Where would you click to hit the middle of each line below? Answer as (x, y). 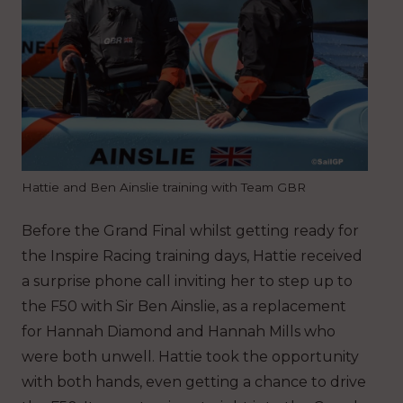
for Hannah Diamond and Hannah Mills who (179, 331)
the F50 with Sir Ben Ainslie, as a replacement (184, 306)
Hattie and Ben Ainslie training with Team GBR (164, 187)
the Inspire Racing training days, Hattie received (192, 255)
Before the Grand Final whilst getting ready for (190, 230)
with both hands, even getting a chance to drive (194, 381)
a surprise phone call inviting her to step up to (187, 281)
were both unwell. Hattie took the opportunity (190, 356)
